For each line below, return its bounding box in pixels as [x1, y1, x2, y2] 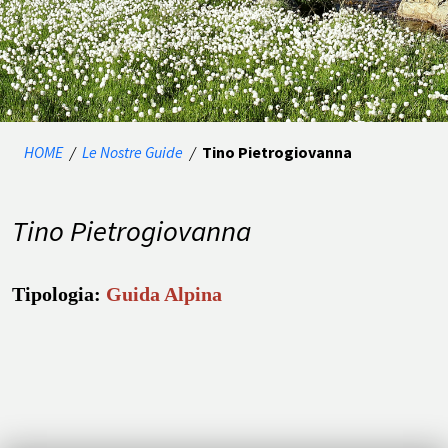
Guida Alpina [106, 283, 222, 306]
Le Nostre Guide [82, 142, 183, 163]
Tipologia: [12, 283, 106, 306]
